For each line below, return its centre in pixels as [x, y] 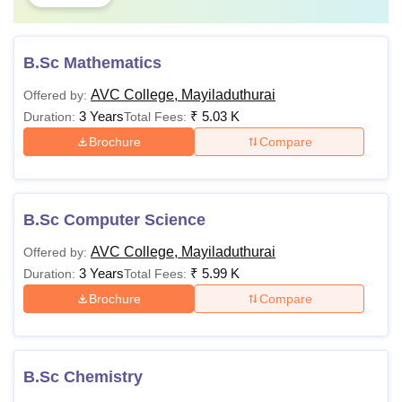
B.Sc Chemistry [83, 377]
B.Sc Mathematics [92, 63]
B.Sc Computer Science [114, 220]
